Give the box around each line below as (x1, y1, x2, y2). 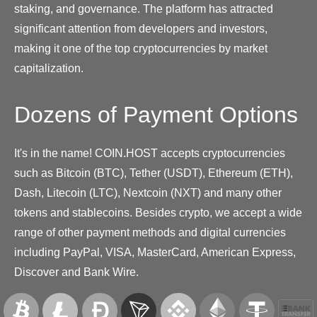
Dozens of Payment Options (14, 101, 298, 127)
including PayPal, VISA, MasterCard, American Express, (14, 246, 296, 258)
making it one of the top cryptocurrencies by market (14, 42, 267, 54)
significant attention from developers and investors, (14, 22, 267, 35)
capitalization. (14, 62, 83, 74)
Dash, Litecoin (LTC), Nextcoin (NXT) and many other (14, 186, 282, 199)
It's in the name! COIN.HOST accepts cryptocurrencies (14, 146, 285, 159)
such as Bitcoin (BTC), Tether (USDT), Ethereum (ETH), (14, 166, 293, 179)
